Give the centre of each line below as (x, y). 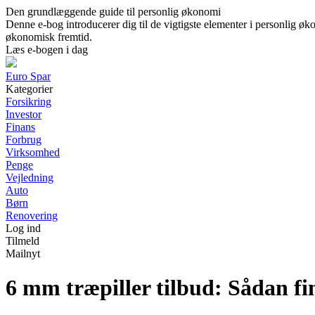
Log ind (23, 228)
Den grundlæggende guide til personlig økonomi (113, 12)
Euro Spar (28, 76)
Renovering (32, 216)
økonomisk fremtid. (49, 37)
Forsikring (28, 102)
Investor (24, 114)
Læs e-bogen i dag (47, 50)
